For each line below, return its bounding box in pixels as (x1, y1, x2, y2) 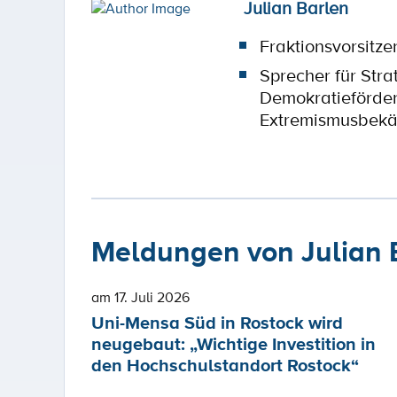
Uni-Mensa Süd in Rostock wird (91, 310, 343, 336)
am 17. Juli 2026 (91, 287, 190, 307)
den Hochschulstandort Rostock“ (91, 353, 359, 378)
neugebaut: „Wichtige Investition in (91, 331, 376, 357)
